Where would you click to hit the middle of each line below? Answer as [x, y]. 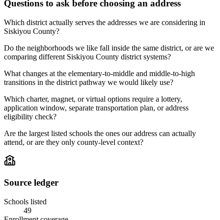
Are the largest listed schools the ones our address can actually [100, 133]
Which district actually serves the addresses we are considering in [105, 22]
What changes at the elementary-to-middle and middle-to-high [99, 73]
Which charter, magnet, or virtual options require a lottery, [93, 99]
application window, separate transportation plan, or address [96, 108]
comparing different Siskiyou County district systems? [87, 56]
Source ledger [31, 183]
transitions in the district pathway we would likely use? [89, 82]
